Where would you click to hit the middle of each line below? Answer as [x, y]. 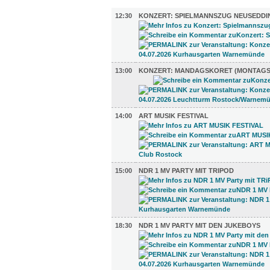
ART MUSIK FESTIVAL [174, 116]
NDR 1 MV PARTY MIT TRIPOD [186, 171]
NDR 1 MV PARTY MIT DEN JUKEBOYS [199, 225]
